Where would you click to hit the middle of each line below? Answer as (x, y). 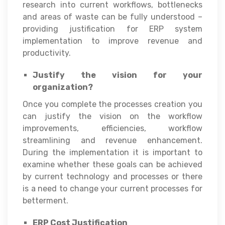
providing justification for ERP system (113, 29)
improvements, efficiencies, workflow (113, 128)
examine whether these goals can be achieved (113, 164)
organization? (63, 87)
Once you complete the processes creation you (113, 104)
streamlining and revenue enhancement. (113, 140)
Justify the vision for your (118, 75)
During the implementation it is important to (113, 152)
